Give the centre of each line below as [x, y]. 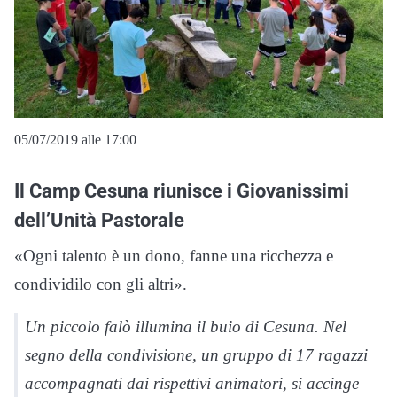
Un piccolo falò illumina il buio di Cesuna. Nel [186, 327]
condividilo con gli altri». [101, 284]
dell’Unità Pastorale [99, 220]
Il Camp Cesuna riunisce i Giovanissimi [182, 191]
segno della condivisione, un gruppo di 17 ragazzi [196, 355]
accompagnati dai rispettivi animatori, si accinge [192, 384]
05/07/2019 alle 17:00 [75, 140]
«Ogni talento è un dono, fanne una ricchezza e [174, 256]
